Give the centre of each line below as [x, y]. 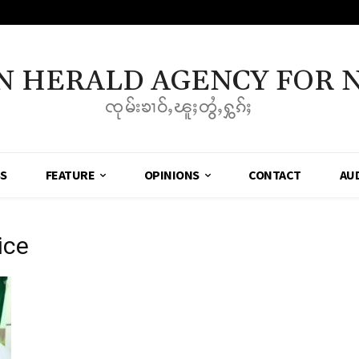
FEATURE [70, 175]
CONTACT [275, 175]
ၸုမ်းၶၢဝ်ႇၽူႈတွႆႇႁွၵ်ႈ [179, 107]
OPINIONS [171, 175]
